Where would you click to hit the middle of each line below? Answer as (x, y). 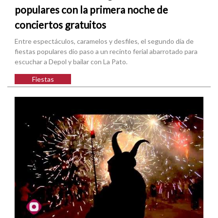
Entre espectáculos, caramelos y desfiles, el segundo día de (104, 41)
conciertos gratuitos (60, 25)
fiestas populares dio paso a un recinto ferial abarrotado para (106, 52)
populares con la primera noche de (91, 10)
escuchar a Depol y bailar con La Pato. (71, 62)
